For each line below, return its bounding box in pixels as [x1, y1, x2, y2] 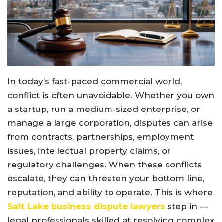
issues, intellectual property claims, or [7, 145, 171, 156]
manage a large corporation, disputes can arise [7, 117, 213, 128]
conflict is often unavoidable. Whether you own [7, 90, 214, 100]
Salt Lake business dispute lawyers [7, 201, 165, 211]
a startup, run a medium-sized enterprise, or [7, 104, 200, 114]
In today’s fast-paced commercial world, [7, 76, 182, 86]
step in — [165, 201, 208, 211]
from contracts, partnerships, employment [7, 131, 194, 142]
